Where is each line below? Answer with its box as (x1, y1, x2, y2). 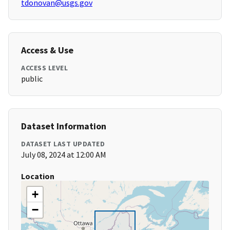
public (21, 73, 43, 84)
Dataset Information (21, 120, 106, 132)
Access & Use (21, 44, 73, 56)
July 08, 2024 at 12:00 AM (21, 149, 106, 160)
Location (21, 171, 54, 182)
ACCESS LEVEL (21, 63, 68, 73)
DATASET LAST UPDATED (21, 139, 105, 149)
